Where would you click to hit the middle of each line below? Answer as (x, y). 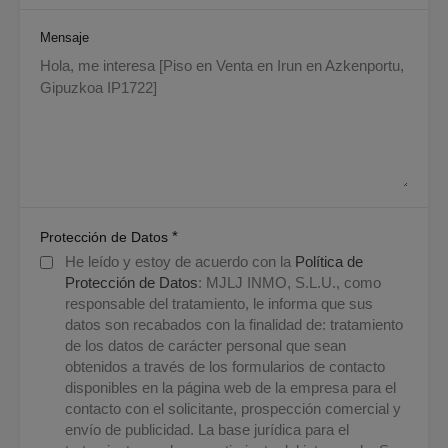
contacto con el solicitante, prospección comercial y (233, 408)
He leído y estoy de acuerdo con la (180, 261)
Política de (329, 261)
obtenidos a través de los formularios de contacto (225, 366)
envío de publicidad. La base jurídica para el (207, 429)
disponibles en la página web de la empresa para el (230, 387)
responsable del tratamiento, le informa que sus (219, 303)
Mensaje (64, 37)
